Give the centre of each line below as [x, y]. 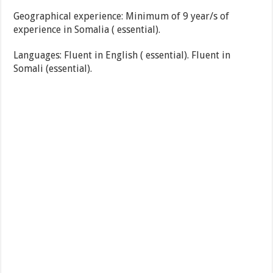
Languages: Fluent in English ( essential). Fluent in [122, 55]
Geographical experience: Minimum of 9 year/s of [122, 16]
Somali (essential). [53, 69]
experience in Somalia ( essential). [87, 30]
